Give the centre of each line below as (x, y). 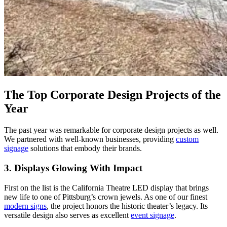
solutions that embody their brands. (85, 148)
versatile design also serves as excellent (67, 215)
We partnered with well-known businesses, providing (90, 139)
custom (187, 139)
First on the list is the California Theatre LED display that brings (106, 187)
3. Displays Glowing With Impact (73, 168)
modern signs (25, 206)
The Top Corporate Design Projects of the (112, 95)
